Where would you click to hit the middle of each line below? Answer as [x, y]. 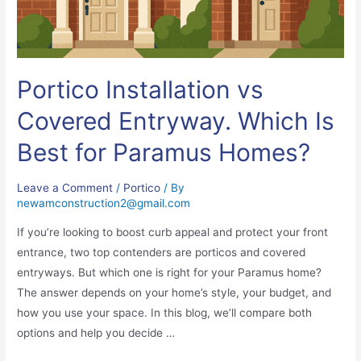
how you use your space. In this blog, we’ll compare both [165, 313]
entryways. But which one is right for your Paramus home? [170, 273]
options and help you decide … [96, 333]
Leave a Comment [65, 188]
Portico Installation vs [141, 90]
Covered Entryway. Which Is [176, 121]
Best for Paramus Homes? [164, 153]
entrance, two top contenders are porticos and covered [162, 253]
